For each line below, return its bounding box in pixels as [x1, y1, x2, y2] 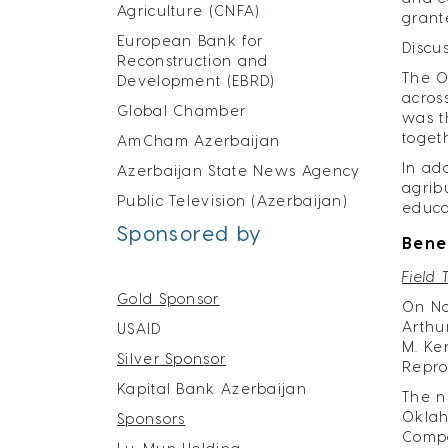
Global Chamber [117, 102, 247, 119]
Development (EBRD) [117, 72, 275, 89]
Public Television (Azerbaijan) [117, 192, 347, 209]
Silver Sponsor [117, 350, 227, 367]
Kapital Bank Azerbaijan [117, 380, 307, 397]
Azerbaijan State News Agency [117, 162, 361, 179]
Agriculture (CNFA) [117, 2, 260, 19]
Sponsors [117, 410, 186, 427]
